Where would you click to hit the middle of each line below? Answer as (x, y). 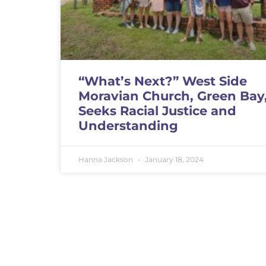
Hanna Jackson (107, 160)
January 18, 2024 (173, 160)
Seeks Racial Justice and (157, 111)
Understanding (128, 126)
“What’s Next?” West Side (163, 81)
